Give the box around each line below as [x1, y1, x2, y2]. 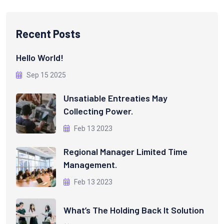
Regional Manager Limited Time [63, 146, 187, 157]
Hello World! [16, 52, 63, 63]
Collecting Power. [63, 105, 133, 117]
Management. [63, 159, 117, 170]
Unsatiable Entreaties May [63, 92, 167, 104]
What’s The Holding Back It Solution [63, 204, 204, 215]
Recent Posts [16, 27, 80, 40]
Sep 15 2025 [25, 71, 66, 79]
